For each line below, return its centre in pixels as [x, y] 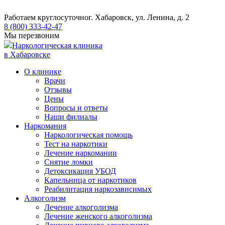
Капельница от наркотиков [90, 180]
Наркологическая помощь [88, 135]
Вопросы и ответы [76, 108]
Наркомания [45, 126]
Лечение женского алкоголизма [98, 216]
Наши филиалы [71, 117]
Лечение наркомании [81, 153]
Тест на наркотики [76, 144]
